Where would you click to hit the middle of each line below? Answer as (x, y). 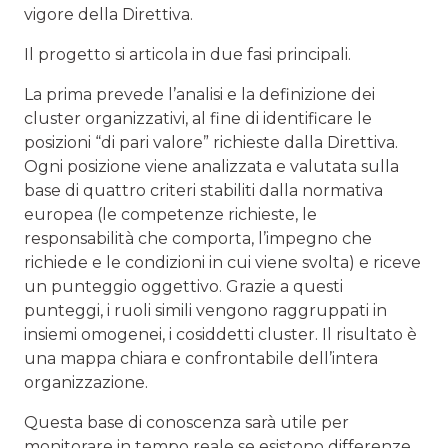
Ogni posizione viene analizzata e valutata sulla (211, 167)
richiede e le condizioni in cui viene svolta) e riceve (222, 263)
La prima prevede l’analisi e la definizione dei (199, 95)
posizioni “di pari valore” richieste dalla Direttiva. (211, 143)
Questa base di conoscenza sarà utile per (186, 423)
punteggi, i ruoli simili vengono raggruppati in (205, 311)
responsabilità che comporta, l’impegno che (198, 239)
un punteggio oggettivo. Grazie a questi (183, 287)
